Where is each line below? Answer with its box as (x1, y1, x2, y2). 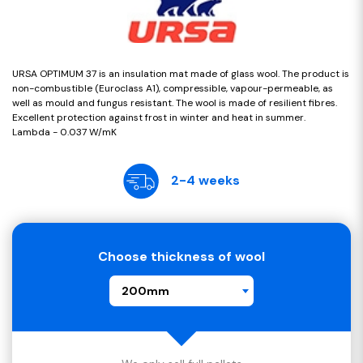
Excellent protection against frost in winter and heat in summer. (12, 110, 305, 124)
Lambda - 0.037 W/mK (12, 125, 117, 139)
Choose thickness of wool (98, 247, 265, 265)
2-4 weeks (171, 172, 240, 190)
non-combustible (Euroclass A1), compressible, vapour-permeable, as (12, 81, 333, 95)
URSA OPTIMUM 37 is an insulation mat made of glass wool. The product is (12, 66, 349, 80)
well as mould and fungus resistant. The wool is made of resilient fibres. (12, 96, 337, 109)
